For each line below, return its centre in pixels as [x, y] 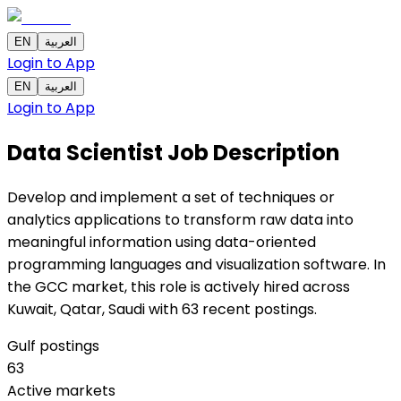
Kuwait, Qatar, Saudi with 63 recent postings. [162, 309]
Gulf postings [53, 346]
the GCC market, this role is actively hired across [179, 286]
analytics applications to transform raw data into [180, 219]
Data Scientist [87, 152]
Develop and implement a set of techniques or [171, 197]
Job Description [254, 152]
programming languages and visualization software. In [196, 264]
